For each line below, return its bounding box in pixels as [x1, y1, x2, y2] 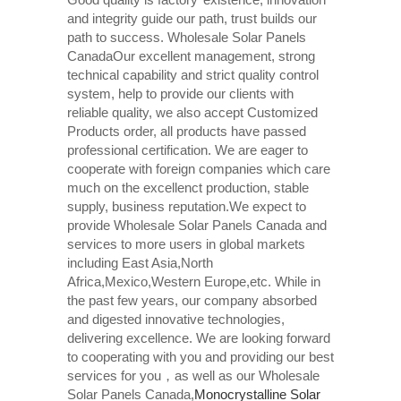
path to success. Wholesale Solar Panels [66, 29, 306, 45]
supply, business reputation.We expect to [66, 198, 306, 214]
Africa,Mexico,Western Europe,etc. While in [66, 273, 320, 289]
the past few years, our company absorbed [66, 292, 317, 308]
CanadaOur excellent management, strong [66, 47, 315, 64]
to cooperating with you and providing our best [66, 348, 334, 364]
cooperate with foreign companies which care [66, 160, 330, 176]
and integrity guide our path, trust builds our [66, 10, 317, 26]
